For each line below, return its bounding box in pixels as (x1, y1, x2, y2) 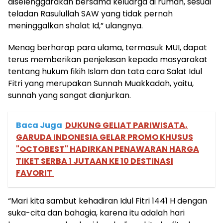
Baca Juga (16, 119, 62, 131)
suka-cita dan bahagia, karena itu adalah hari (8, 207, 185, 219)
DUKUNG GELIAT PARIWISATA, (65, 119, 188, 131)
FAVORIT (16, 167, 54, 179)
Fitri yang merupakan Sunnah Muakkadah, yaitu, (8, 78, 194, 89)
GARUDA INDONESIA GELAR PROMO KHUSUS (16, 131, 193, 143)
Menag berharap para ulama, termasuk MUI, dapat (8, 42, 207, 53)
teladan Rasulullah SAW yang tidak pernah (8, 8, 173, 19)
